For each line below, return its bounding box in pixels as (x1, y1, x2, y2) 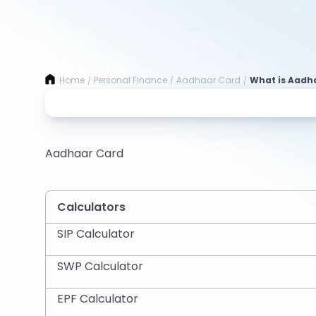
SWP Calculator (57, 258, 143, 274)
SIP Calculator (57, 226, 135, 242)
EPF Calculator (57, 291, 138, 307)
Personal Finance (94, 74, 167, 86)
